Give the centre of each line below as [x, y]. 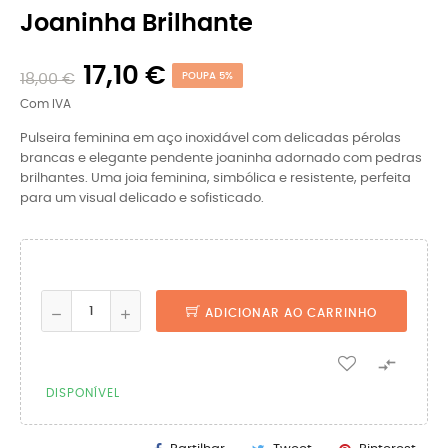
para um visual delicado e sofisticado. [142, 198]
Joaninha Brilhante [136, 24]
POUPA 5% [207, 76]
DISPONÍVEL [83, 393]
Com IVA [45, 104]
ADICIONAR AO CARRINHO [291, 313]
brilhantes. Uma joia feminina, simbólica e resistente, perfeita [215, 178]
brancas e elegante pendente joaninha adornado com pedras [221, 158]
